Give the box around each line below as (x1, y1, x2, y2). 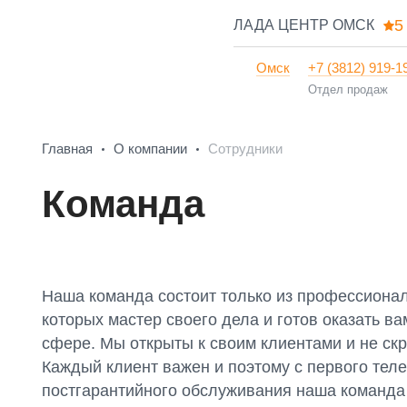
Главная (42, 141, 93, 156)
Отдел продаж (308, 83, 389, 96)
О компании (114, 141, 187, 156)
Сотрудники (208, 141, 283, 156)
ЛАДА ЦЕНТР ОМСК (233, 17, 375, 33)
